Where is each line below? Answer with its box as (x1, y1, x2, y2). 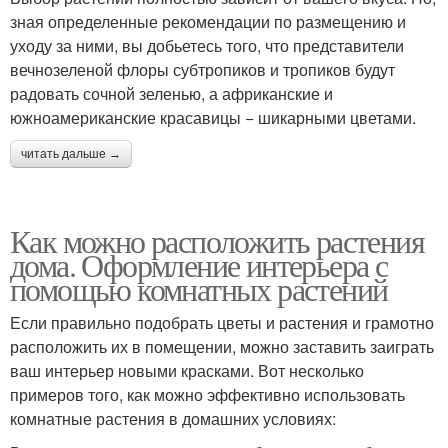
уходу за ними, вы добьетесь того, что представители (10, 34, 404, 58)
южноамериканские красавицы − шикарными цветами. (10, 106, 416, 130)
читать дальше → (21, 147, 121, 162)
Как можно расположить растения (10, 219, 424, 263)
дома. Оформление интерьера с (10, 243, 388, 287)
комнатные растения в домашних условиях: (10, 407, 336, 431)
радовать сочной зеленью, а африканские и (10, 82, 333, 106)
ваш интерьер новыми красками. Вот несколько (10, 359, 364, 383)
